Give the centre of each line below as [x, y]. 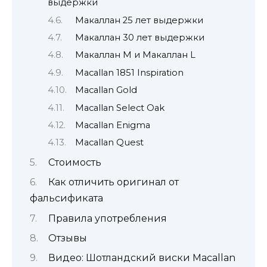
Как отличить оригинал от [113, 182]
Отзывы [67, 238]
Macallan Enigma [113, 125]
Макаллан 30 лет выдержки [140, 37]
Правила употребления [107, 218]
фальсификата [66, 198]
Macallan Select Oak [120, 108]
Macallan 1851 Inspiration [130, 72]
